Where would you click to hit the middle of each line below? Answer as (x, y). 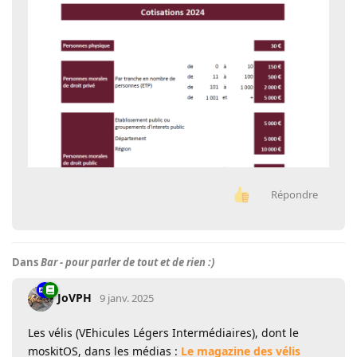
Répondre (294, 195)
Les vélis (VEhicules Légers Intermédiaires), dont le (163, 333)
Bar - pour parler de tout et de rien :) (127, 263)
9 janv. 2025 (127, 298)
